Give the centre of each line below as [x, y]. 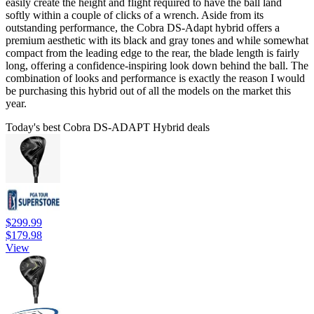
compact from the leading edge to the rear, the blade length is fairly [152, 53]
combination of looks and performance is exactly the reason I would [155, 78]
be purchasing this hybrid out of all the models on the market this [148, 90]
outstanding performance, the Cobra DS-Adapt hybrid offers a [143, 27]
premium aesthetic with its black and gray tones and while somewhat [157, 40]
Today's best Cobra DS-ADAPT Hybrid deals [108, 127]
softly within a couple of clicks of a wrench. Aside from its [135, 15]
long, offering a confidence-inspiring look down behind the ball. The [157, 65]
